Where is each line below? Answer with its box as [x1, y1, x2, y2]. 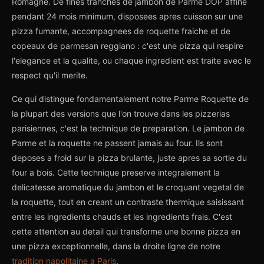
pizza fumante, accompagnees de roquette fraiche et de [12, 26, 230, 36]
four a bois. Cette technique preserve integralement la [12, 167, 220, 177]
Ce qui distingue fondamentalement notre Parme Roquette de [12, 94, 249, 104]
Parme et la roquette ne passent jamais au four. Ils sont [12, 138, 223, 148]
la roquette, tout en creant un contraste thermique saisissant [12, 197, 244, 207]
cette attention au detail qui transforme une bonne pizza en [12, 226, 240, 236]
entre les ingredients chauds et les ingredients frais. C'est [12, 212, 232, 222]
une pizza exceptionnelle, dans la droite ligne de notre [12, 241, 220, 251]
